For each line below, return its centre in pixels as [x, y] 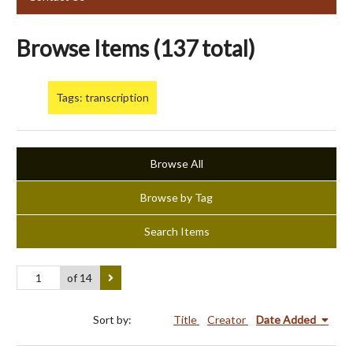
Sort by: [113, 319]
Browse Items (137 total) [136, 48]
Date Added [287, 319]
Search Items [176, 232]
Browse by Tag [176, 198]
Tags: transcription [102, 98]
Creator [228, 319]
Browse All [176, 164]
